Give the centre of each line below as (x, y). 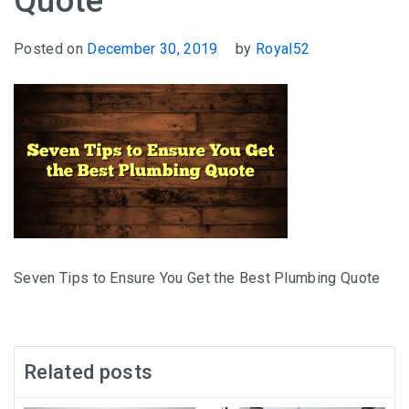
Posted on (51, 49)
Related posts (89, 372)
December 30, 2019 (152, 49)
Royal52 (283, 49)
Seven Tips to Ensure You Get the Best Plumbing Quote (197, 278)
